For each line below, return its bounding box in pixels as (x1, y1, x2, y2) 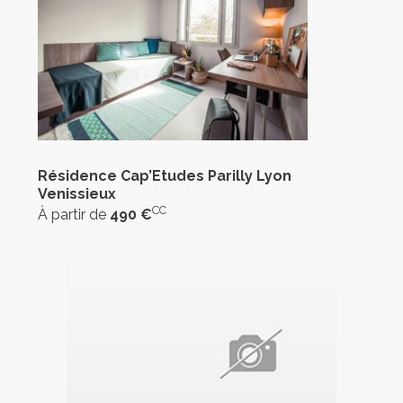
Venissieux (37, 185, 116, 203)
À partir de (37, 206, 110, 224)
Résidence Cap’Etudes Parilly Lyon (37, 167, 291, 185)
